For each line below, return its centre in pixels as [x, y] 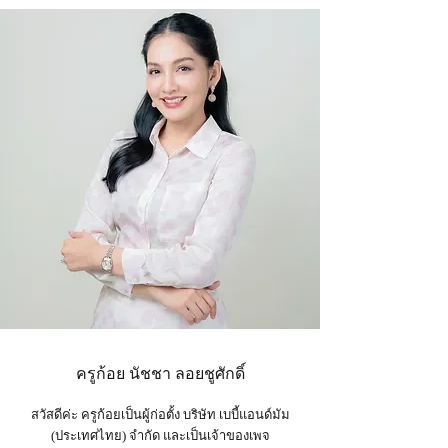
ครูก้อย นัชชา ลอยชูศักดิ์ [160, 373]
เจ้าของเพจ [238, 435]
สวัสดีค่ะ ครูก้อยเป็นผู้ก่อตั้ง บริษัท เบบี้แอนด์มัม [160, 414]
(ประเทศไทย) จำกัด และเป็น [128, 435]
